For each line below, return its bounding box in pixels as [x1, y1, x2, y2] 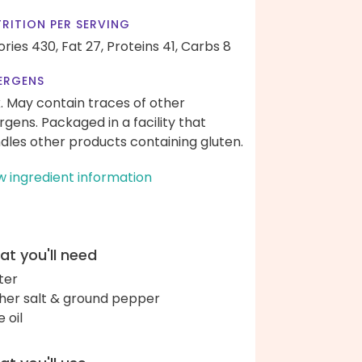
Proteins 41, [107, 37, 178, 56]
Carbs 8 [181, 37, 231, 56]
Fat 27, [61, 37, 103, 56]
